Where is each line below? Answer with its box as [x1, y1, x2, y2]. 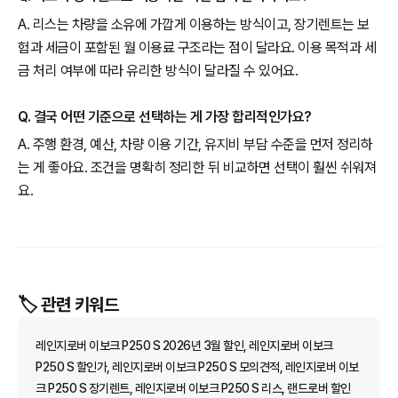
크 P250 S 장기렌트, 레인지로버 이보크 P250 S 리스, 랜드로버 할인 [36, 381, 351, 396]
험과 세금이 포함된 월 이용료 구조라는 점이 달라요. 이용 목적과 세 [18, 38, 376, 56]
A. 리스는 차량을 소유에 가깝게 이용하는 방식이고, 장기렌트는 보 [18, 15, 370, 33]
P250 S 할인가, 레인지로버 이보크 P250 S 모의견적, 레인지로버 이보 [36, 360, 359, 375]
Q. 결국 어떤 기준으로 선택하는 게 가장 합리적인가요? [18, 107, 312, 125]
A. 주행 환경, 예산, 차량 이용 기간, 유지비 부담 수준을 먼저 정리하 [18, 136, 373, 154]
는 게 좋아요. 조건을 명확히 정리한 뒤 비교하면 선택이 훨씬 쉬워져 [18, 159, 376, 177]
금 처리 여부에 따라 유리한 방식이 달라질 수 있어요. [18, 61, 298, 79]
